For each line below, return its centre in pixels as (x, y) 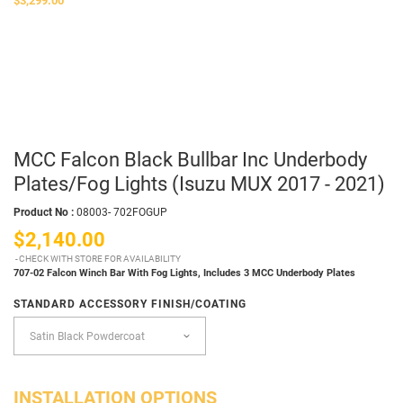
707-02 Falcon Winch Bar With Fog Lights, (108, 273)
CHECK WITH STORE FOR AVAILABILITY (100, 258)
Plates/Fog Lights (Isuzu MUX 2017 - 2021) (199, 184)
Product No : (44, 212)
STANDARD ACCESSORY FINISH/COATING (130, 304)
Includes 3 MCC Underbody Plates (279, 273)
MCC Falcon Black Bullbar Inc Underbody (190, 160)
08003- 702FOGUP (122, 212)
